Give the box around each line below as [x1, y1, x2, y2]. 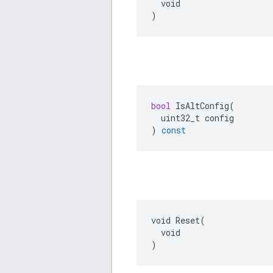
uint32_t [161, 112, 200, 124]
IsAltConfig [175, 100, 229, 112]
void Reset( [151, 214, 205, 227]
